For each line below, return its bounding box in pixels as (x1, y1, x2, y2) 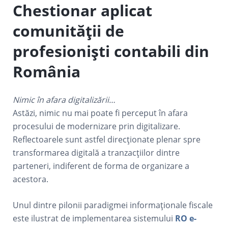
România (13, 61, 81, 82)
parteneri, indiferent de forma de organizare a (13, 160, 190, 172)
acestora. (13, 174, 49, 185)
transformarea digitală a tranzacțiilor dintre (13, 147, 180, 158)
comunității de (13, 20, 125, 41)
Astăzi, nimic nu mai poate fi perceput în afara (13, 107, 188, 119)
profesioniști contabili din (13, 41, 210, 62)
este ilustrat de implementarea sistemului (13, 213, 176, 224)
